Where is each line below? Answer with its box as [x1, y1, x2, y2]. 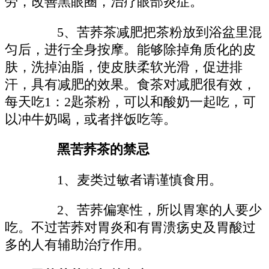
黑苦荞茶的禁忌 [31, 142, 150, 157]
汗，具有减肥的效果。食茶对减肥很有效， [5, 77, 256, 92]
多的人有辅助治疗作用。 [5, 238, 150, 253]
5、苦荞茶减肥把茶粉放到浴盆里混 [31, 25, 262, 40]
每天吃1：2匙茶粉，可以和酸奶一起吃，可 [5, 94, 256, 109]
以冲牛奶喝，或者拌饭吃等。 [5, 112, 177, 127]
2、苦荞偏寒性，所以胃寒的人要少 [31, 203, 262, 218]
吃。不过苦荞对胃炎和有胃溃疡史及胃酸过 [5, 220, 256, 235]
